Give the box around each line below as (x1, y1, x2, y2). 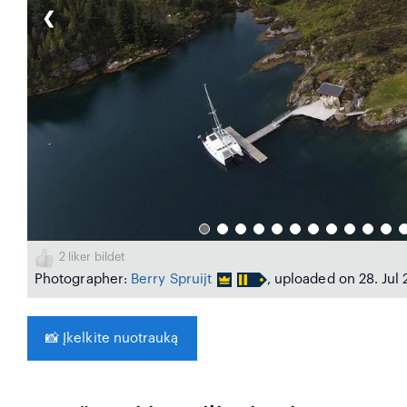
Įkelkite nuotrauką (59, 332, 179, 346)
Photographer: (35, 273, 132, 287)
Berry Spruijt (131, 273, 213, 287)
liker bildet (65, 252, 125, 263)
